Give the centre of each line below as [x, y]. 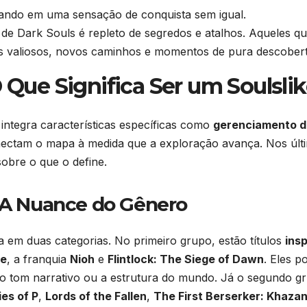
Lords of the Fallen [96, 296]
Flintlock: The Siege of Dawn [186, 259]
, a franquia [38, 259]
